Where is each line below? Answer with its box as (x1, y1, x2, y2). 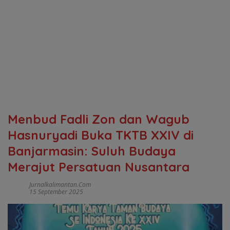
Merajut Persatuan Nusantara (8, 159, 189, 175)
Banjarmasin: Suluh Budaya (8, 143, 176, 159)
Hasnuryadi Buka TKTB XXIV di (8, 127, 194, 143)
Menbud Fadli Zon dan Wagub (8, 111, 189, 127)
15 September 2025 (29, 187, 83, 196)
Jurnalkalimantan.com (29, 180, 91, 189)
